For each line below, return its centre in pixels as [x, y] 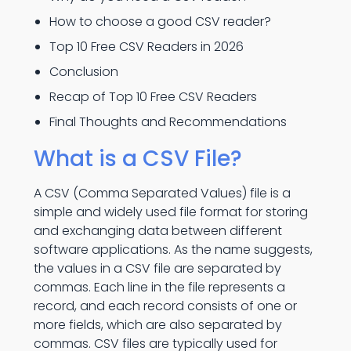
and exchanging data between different [157, 231]
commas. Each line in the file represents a [159, 287]
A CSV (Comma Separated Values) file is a [162, 193]
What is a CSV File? [138, 159]
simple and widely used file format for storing [170, 212]
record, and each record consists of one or [165, 306]
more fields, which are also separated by [157, 325]
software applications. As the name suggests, [173, 250]
